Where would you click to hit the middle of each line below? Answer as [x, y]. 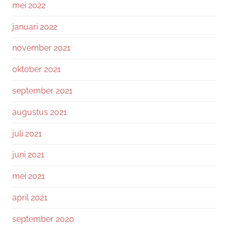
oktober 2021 [37, 70]
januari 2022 [35, 27]
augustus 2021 [40, 112]
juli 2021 [27, 133]
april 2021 [30, 197]
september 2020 [43, 219]
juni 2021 [28, 155]
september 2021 [42, 90]
